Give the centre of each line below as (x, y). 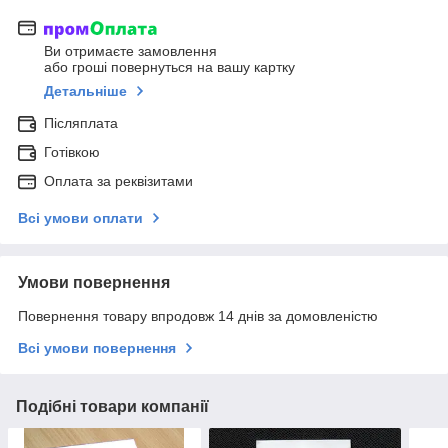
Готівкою (72, 152)
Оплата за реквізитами (118, 181)
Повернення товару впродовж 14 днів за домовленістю (198, 316)
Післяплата (81, 123)
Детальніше (85, 91)
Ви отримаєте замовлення (130, 51)
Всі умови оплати (80, 218)
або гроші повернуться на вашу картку (169, 67)
